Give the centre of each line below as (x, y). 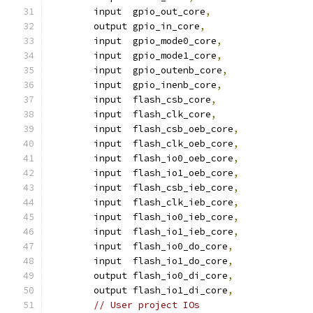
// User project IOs (147, 305)
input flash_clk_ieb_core (163, 202)
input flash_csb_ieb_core (163, 188)
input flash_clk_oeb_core (163, 144)
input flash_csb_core (152, 100)
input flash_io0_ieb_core (163, 217)
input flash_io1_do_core (161, 261)
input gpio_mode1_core (155, 56)
